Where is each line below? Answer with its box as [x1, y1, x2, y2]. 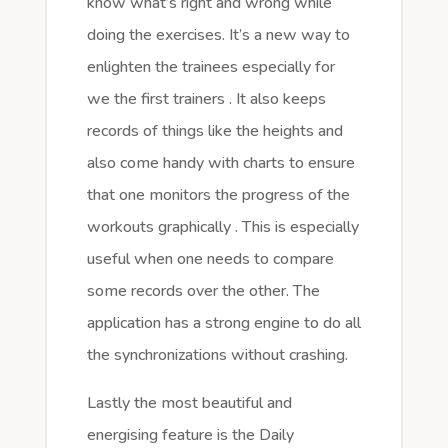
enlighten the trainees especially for [86, 56, 335, 79]
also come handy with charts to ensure [86, 152, 355, 175]
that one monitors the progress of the [86, 184, 350, 207]
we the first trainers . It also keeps [86, 88, 326, 111]
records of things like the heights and [86, 120, 343, 143]
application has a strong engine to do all [86, 312, 361, 335]
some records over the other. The [86, 280, 320, 303]
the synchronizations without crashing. [86, 344, 348, 367]
